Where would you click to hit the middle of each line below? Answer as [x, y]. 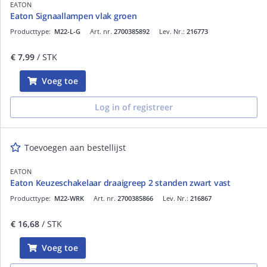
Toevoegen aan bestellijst [75, 147]
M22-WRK [69, 198]
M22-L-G [67, 31]
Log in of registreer [134, 107]
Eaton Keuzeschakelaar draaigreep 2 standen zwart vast [120, 182]
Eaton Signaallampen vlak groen [74, 15]
